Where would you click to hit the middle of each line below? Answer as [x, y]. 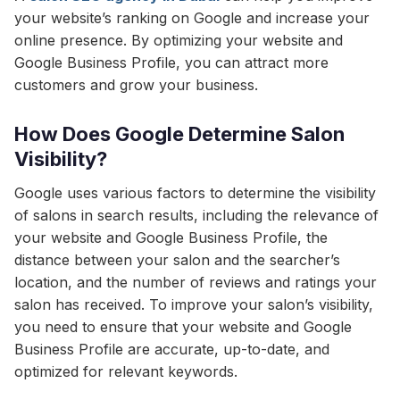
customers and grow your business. [136, 85]
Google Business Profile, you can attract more [171, 62]
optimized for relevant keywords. [126, 371]
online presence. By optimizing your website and [179, 40]
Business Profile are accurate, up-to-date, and [172, 349]
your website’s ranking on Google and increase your [192, 18]
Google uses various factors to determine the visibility [195, 193]
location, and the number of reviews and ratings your [196, 282]
